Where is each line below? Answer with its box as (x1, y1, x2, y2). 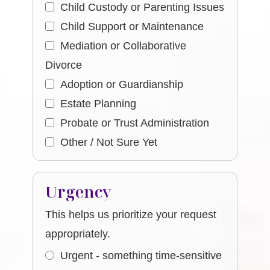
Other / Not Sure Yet (60, 136, 158, 148)
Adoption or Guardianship (60, 78, 184, 90)
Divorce (45, 59, 83, 71)
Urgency (45, 181, 112, 202)
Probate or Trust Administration (60, 117, 210, 129)
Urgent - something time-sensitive (60, 250, 222, 262)
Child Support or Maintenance (60, 20, 204, 33)
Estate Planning (60, 98, 137, 110)
